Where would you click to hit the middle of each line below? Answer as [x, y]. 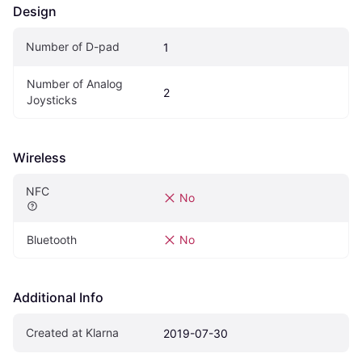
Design [35, 12]
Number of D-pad [73, 47]
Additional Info [58, 298]
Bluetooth [52, 240]
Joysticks [52, 100]
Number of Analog [75, 84]
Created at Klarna [72, 333]
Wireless [40, 158]
